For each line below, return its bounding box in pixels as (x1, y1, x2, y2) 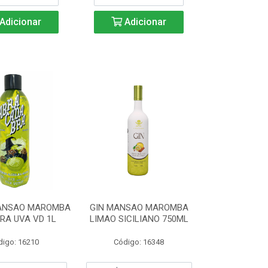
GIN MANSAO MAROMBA (89, 202, 188, 213)
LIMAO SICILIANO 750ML (89, 214, 188, 224)
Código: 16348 (114, 237, 165, 246)
